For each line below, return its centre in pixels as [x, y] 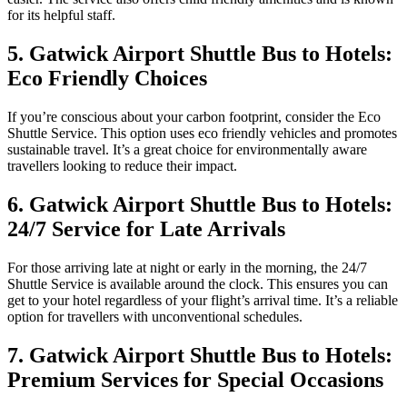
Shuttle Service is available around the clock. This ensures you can [198, 283]
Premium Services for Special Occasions [195, 379]
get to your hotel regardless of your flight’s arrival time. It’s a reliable [203, 300]
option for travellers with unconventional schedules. [155, 316]
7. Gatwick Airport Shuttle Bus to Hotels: [200, 355]
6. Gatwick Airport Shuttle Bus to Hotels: [200, 204]
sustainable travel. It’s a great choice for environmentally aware [187, 149]
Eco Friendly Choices [107, 78]
